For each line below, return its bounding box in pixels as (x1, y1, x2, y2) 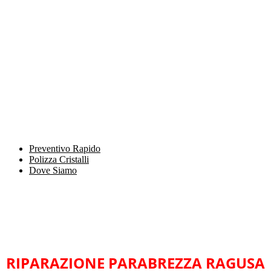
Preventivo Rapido (29, 143, 100, 154)
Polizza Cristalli (29, 154, 89, 165)
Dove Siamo (29, 165, 77, 175)
